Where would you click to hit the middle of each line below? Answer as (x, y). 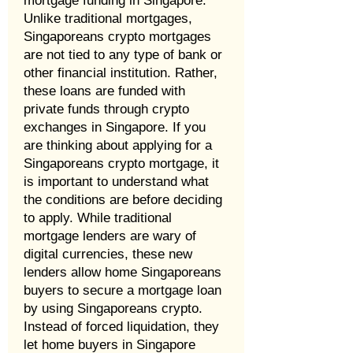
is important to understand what (116, 182)
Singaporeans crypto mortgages (117, 37)
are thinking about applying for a (118, 145)
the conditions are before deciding (123, 200)
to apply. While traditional (98, 218)
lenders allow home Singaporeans (123, 272)
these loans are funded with (104, 91)
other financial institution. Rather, (121, 73)
